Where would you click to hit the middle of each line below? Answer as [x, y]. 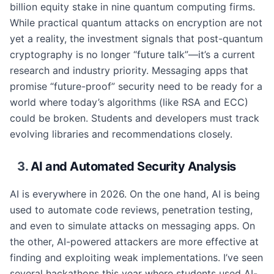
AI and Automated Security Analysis [133, 166]
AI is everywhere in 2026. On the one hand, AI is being [135, 194]
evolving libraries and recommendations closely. [121, 134]
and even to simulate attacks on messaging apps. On [132, 226]
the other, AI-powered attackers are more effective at [134, 242]
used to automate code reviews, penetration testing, [131, 210]
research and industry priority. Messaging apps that [129, 70]
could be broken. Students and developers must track [135, 118]
